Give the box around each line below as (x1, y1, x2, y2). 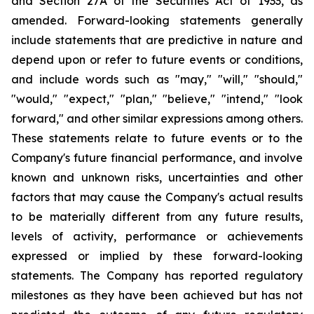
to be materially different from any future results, (11, 210, 303, 224)
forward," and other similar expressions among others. (11, 111, 303, 125)
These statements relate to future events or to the (11, 131, 303, 145)
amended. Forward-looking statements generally (11, 13, 303, 27)
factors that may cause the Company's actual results (11, 190, 303, 204)
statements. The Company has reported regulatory (11, 268, 303, 282)
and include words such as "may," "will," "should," (11, 72, 303, 86)
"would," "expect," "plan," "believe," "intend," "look (11, 92, 303, 106)
